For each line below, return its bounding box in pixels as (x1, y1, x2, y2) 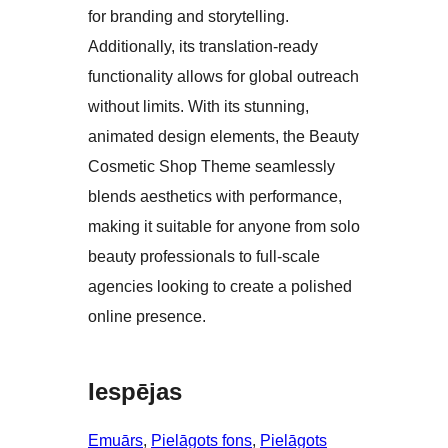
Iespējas (88, 378, 182, 406)
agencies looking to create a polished (88, 278, 352, 296)
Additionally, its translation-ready (88, 38, 318, 56)
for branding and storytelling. (88, 8, 289, 26)
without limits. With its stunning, (88, 98, 309, 116)
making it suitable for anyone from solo (88, 218, 360, 236)
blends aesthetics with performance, (88, 188, 342, 206)
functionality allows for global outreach (88, 68, 359, 86)
